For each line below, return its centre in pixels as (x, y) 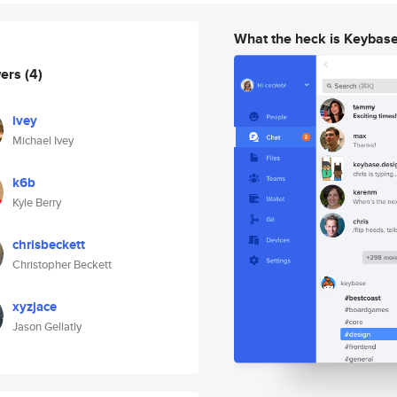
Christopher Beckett (62, 265)
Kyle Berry (37, 202)
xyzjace (35, 307)
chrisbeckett (49, 245)
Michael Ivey (43, 140)
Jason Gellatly (47, 327)
